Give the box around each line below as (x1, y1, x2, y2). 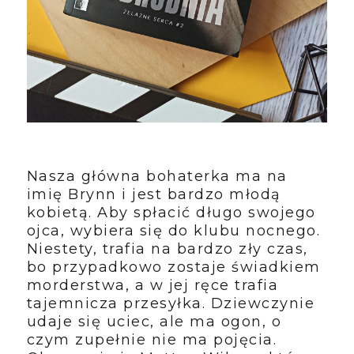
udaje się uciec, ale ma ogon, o (26, 312, 282, 330)
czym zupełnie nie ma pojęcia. (26, 330, 277, 348)
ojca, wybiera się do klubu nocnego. (26, 221, 321, 239)
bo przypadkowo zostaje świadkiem (26, 258, 321, 276)
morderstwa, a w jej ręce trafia (26, 276, 279, 294)
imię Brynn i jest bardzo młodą (26, 185, 281, 203)
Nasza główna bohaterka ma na (26, 167, 288, 185)
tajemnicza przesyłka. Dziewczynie (26, 294, 315, 312)
